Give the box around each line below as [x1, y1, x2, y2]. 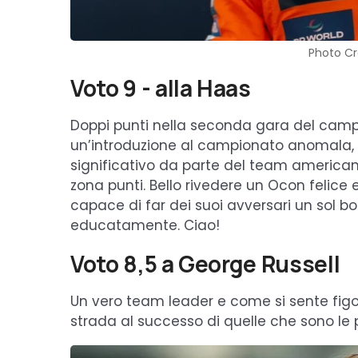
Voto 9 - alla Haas [70, 73, 251, 104]
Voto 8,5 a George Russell [70, 249, 340, 280]
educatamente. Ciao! [70, 216, 220, 236]
